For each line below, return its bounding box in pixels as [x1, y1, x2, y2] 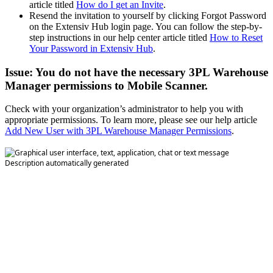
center [137, 32, 160, 43]
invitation [74, 10, 110, 21]
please [159, 115, 183, 126]
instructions [47, 32, 91, 43]
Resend [29, 10, 58, 21]
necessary [139, 65, 186, 79]
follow [190, 21, 214, 32]
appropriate [5, 115, 48, 126]
